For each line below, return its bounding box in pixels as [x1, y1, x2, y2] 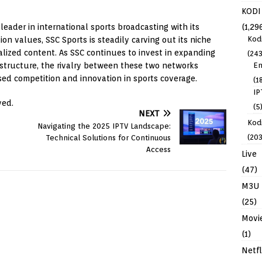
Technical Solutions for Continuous [46, 133, 171, 142]
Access [146, 144, 171, 154]
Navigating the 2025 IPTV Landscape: [37, 121, 171, 130]
